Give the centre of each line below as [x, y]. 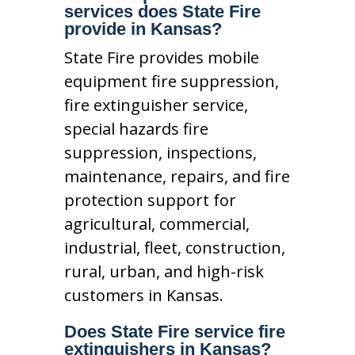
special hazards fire [136, 128]
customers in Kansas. [143, 295]
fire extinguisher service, [156, 105]
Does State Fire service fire [174, 331]
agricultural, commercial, [157, 223]
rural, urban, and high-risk [164, 271]
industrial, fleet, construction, [174, 247]
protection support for [150, 200]
